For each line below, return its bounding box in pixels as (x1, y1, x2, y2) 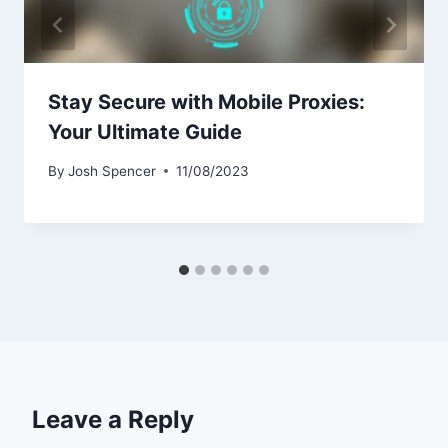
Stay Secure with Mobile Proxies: (48, 90, 365, 115)
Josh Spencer (68, 162, 157, 179)
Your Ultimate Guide (48, 120, 242, 145)
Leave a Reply (32, 404, 194, 434)
